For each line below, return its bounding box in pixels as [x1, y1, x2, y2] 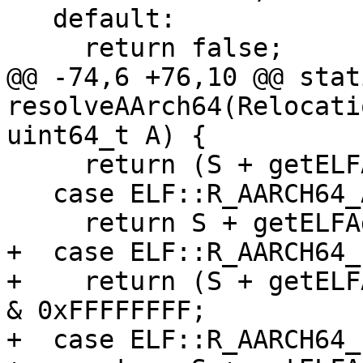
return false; [6, 33, 83, 63]
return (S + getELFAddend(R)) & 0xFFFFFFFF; [6, 150, 83, 180]
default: [6, 4, 53, 34]
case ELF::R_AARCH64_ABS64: [6, 179, 53, 209]
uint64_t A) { [6, 121, 207, 151]
